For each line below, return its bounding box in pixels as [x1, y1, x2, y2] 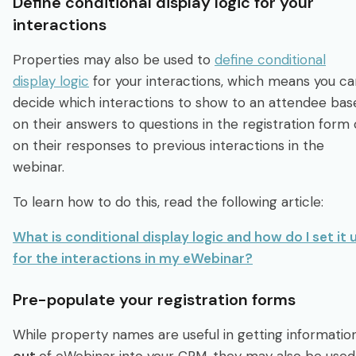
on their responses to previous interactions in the [13, 136, 324, 154]
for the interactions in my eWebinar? [13, 249, 253, 267]
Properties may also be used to [13, 50, 215, 68]
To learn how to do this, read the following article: [13, 192, 323, 211]
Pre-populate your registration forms [13, 288, 296, 310]
